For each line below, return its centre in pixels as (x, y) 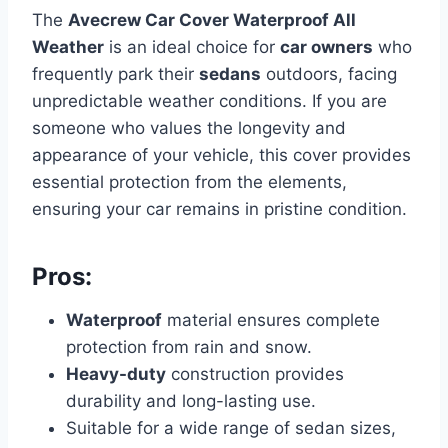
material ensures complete (271, 320)
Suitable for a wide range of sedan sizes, (231, 428)
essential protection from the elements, (189, 182)
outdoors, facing (329, 74)
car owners (326, 47)
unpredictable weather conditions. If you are (209, 101)
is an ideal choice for (192, 47)
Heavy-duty (116, 374)
